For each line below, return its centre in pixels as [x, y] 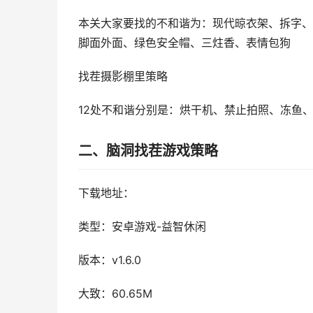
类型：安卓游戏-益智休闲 [142, 227]
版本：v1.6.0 [110, 260]
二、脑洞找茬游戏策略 [148, 151]
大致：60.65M [115, 294]
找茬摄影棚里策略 [123, 77]
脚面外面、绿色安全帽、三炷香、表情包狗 [184, 43]
